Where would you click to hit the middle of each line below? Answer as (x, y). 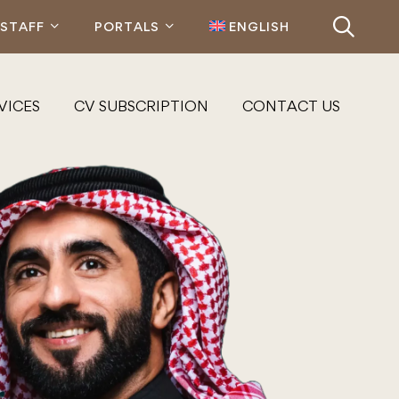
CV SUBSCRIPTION (141, 106)
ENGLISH (259, 26)
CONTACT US (291, 106)
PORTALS (127, 26)
